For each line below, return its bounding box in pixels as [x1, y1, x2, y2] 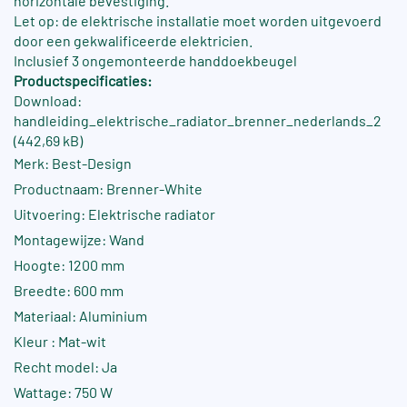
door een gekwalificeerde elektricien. [14, 32, 253, 50]
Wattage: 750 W [14, 383, 113, 402]
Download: [14, 92, 82, 110]
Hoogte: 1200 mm [14, 256, 124, 274]
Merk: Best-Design [14, 154, 132, 173]
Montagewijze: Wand [14, 231, 144, 249]
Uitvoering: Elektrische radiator [14, 205, 215, 223]
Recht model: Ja [14, 358, 117, 376]
